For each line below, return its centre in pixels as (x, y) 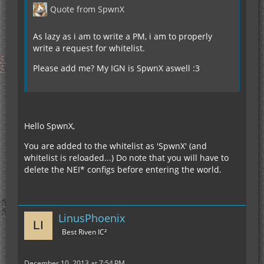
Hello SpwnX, (49, 126)
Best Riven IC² (84, 232)
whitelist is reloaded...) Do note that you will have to (126, 158)
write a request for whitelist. (89, 48)
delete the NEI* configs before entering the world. (123, 170)
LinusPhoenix (92, 218)
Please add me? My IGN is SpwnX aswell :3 (116, 68)
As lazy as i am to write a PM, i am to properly (123, 37)
